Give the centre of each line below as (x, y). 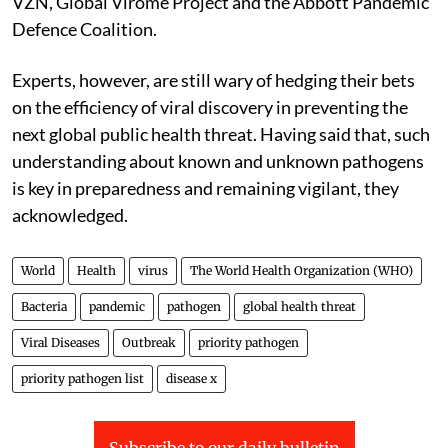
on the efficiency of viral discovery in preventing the (210, 106)
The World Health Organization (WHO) (301, 270)
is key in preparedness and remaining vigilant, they (205, 187)
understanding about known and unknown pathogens (218, 160)
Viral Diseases (60, 342)
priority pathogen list (82, 378)
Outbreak (149, 342)
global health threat (299, 306)
